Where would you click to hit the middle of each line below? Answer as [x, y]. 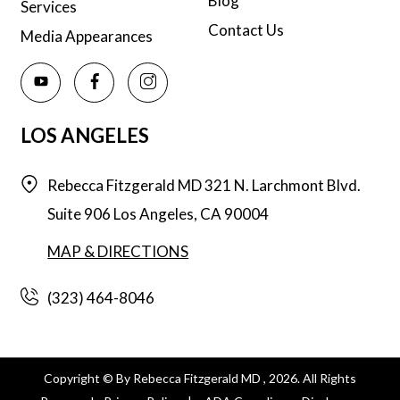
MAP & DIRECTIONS [118, 251]
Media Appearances [87, 37]
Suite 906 [81, 213]
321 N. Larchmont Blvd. [283, 185]
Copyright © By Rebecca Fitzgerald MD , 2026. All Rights [200, 378]
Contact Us [246, 29]
